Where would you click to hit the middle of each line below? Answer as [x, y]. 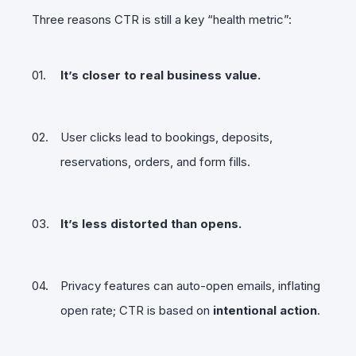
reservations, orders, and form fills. [155, 161]
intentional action [265, 310]
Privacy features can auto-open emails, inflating [190, 285]
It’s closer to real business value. [161, 75]
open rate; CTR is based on [137, 310]
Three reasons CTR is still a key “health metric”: [162, 19]
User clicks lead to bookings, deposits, [166, 137]
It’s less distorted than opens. [151, 223]
